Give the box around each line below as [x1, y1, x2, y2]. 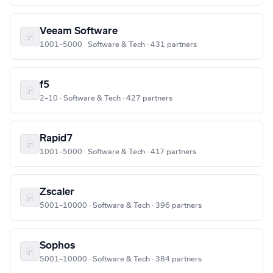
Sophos [40, 241, 75, 251]
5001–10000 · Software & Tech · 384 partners [40, 255, 202, 263]
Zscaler [40, 187, 74, 197]
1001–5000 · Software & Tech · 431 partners [40, 41, 197, 49]
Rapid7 [40, 133, 73, 144]
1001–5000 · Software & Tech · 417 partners [40, 148, 196, 156]
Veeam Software [40, 26, 118, 37]
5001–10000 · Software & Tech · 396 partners [40, 202, 202, 210]
